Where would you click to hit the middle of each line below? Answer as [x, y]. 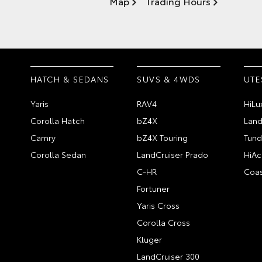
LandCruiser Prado [173, 154]
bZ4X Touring [163, 137]
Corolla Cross [164, 222]
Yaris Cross [158, 205]
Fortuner [154, 188]
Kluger [150, 239]
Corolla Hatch [58, 120]
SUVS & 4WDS [169, 79]
